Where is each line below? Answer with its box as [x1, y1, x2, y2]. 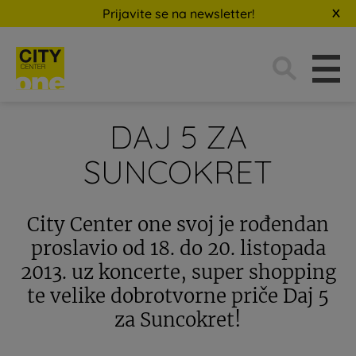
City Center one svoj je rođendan [27, 212, 329, 237]
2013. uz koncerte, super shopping [20, 260, 336, 284]
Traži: [256, 44, 288, 60]
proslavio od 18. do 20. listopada [30, 236, 326, 261]
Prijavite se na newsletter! [102, 6, 254, 21]
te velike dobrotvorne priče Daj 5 [27, 284, 329, 308]
